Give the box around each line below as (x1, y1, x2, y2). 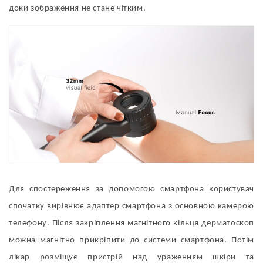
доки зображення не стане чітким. (9, 4, 146, 13)
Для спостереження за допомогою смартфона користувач (9, 185, 254, 194)
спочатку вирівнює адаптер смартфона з (9, 202, 175, 211)
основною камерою (174, 202, 254, 211)
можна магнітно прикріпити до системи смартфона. (9, 236, 231, 245)
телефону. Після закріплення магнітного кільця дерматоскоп (9, 219, 254, 228)
